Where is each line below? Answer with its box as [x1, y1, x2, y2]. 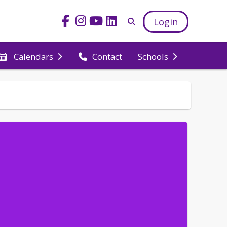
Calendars [14, 50, 54, 62]
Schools [138, 50, 169, 62]
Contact [92, 50, 122, 62]
